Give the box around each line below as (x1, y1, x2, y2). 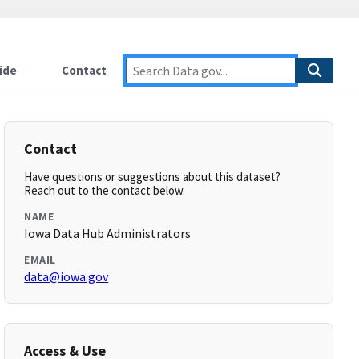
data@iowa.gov (24, 268, 109, 284)
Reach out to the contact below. (24, 183, 186, 198)
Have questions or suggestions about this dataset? (24, 169, 281, 184)
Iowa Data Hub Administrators (24, 225, 192, 241)
